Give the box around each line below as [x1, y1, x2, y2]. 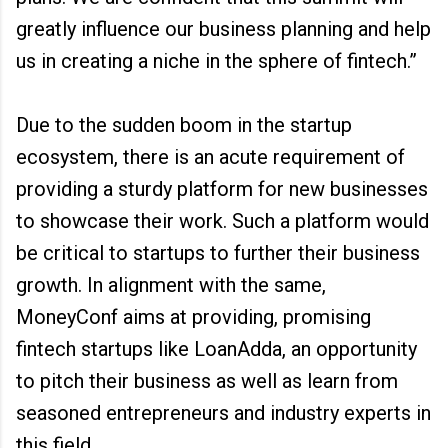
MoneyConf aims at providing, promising [16, 305, 371, 329]
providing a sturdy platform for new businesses [16, 177, 428, 201]
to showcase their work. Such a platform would [16, 209, 429, 233]
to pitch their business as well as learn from [16, 369, 398, 393]
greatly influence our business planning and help [16, 17, 431, 41]
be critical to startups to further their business [16, 241, 420, 265]
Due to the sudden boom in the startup [16, 113, 352, 137]
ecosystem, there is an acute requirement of [16, 145, 405, 169]
